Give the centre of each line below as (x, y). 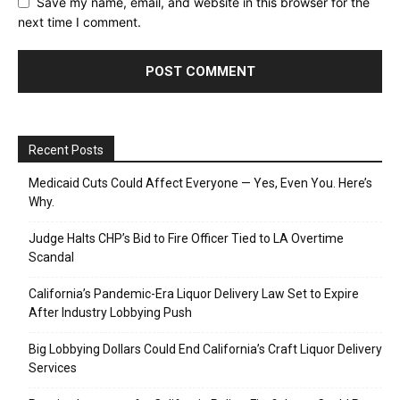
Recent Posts (66, 150)
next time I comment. (79, 22)
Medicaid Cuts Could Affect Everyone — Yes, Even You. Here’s (200, 183)
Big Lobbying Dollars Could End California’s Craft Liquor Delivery (205, 350)
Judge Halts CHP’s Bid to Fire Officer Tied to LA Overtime (186, 239)
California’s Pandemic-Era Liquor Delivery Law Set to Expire (194, 294)
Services (53, 368)
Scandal (51, 258)
